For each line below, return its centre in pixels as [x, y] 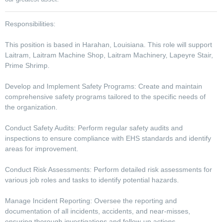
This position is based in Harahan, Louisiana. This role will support [109, 45]
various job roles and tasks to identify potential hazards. [93, 180]
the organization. [32, 107]
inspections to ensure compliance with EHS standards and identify [108, 139]
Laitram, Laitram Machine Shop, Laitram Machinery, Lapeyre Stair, [109, 55]
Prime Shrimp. [28, 66]
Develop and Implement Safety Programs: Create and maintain [104, 86]
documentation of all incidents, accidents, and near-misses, [98, 211]
